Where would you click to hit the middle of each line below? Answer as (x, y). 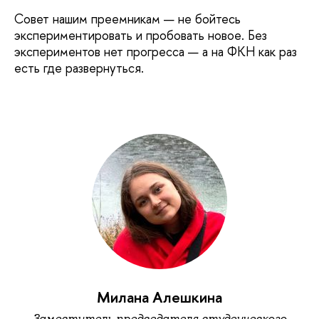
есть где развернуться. (79, 68)
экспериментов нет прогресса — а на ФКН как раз (156, 51)
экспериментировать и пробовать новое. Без (141, 35)
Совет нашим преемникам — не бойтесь (127, 19)
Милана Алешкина (159, 298)
